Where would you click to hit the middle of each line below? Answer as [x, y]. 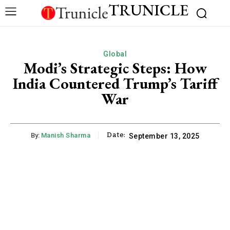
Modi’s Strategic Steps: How [115, 68]
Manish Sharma [65, 135]
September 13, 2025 [164, 136]
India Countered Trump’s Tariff [115, 83]
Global [115, 54]
